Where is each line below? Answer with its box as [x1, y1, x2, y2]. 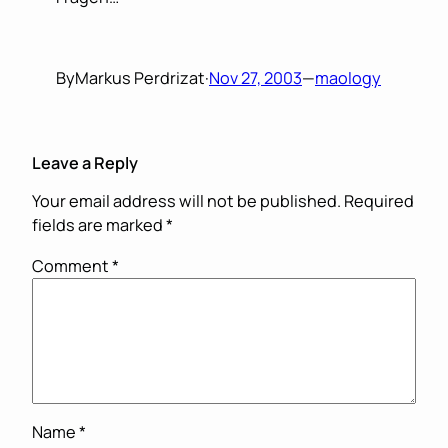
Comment [32, 254, 112, 277]
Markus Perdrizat [75, 66, 205, 89]
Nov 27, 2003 [209, 66, 302, 89]
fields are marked [32, 214, 166, 237]
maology [315, 66, 381, 89]
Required [344, 190, 414, 213]
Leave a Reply [32, 151, 138, 174]
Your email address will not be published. [32, 190, 341, 213]
